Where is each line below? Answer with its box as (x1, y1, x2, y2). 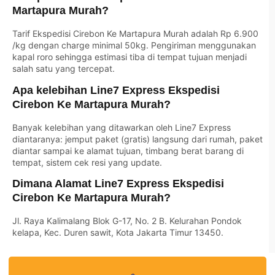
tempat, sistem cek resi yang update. (12, 157, 162, 168)
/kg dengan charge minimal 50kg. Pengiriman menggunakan (12, 40, 256, 51)
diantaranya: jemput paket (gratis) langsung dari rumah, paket (12, 133, 263, 144)
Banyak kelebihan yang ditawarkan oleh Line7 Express (12, 122, 231, 133)
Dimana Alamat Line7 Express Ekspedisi (12, 177, 224, 190)
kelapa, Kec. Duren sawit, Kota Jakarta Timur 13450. (12, 227, 223, 238)
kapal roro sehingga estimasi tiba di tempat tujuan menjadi (12, 52, 247, 63)
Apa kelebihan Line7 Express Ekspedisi (12, 83, 220, 96)
